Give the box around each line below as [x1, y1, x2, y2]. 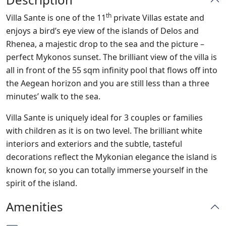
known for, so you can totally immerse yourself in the [6, 164, 208, 176]
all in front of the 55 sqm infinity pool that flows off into [6, 65, 217, 76]
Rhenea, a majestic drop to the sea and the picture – [6, 38, 204, 49]
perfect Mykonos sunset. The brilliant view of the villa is [6, 51, 217, 63]
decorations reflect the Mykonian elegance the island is [6, 151, 217, 162]
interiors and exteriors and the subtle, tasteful [6, 138, 182, 149]
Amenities [6, 198, 63, 215]
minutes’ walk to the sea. [6, 91, 100, 102]
